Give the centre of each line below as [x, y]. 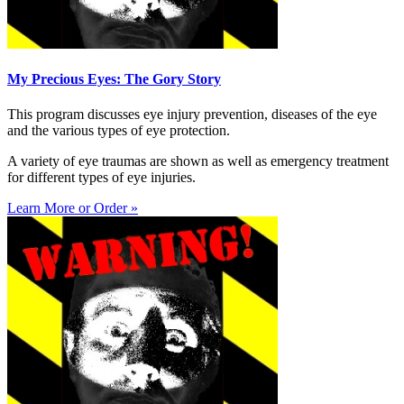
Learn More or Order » [73, 208]
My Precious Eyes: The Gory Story [114, 79]
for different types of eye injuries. [101, 178]
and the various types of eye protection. [119, 131]
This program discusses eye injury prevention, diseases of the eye [192, 115]
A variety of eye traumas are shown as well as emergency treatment [198, 161]
